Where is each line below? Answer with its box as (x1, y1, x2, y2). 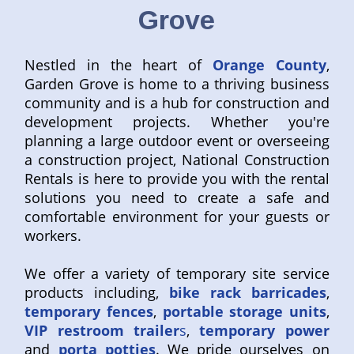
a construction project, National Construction (24, 150, 330, 170)
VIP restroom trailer (24, 321, 179, 341)
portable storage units (162, 302, 326, 322)
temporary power (199, 321, 330, 341)
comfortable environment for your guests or (24, 207, 330, 227)
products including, (24, 283, 169, 303)
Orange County (212, 55, 326, 75)
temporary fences (24, 302, 153, 322)
